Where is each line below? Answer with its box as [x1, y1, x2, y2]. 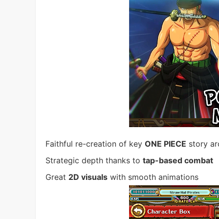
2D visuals [68, 172, 108, 182]
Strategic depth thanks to [45, 155, 143, 165]
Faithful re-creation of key [45, 138, 145, 149]
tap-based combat [143, 155, 213, 165]
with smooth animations [108, 172, 198, 182]
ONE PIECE [145, 138, 186, 149]
